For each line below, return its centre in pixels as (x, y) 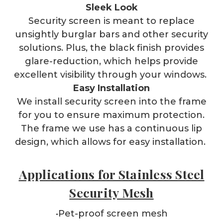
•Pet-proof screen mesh (111, 213)
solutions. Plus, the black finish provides (111, 48)
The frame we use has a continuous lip (111, 128)
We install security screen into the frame (111, 101)
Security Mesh (111, 192)
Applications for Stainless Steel (111, 174)
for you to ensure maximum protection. (111, 115)
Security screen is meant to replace (111, 21)
